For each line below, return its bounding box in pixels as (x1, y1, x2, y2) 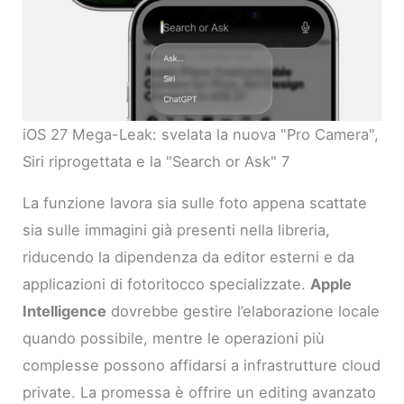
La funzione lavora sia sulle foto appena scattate (23, 194, 368, 213)
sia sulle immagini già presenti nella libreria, (23, 221, 331, 240)
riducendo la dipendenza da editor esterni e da (23, 248, 355, 267)
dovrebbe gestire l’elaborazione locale (106, 302, 381, 321)
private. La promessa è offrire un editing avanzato (23, 383, 377, 402)
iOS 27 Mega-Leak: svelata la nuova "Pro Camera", (23, 124, 380, 143)
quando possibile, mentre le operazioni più (23, 329, 326, 348)
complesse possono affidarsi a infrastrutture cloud (23, 356, 381, 375)
